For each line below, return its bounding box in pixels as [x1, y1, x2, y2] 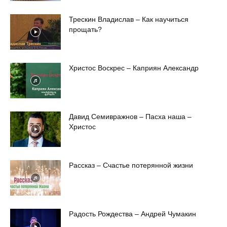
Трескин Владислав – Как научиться [69, 15, 188, 23]
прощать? [69, 25, 102, 33]
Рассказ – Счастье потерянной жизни [69, 161, 193, 169]
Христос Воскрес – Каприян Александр [69, 63, 199, 72]
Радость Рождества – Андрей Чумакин [69, 209, 196, 218]
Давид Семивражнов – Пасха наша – [69, 112, 192, 121]
